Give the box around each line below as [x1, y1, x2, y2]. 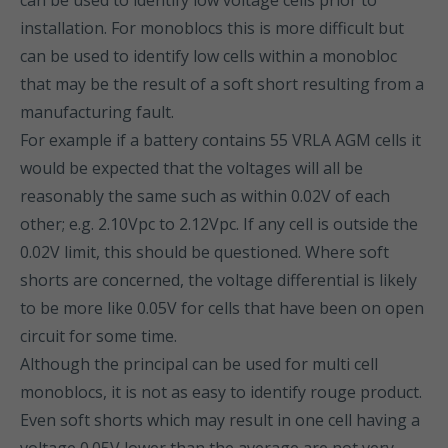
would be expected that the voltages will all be [20, 157, 363, 179]
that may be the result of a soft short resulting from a [20, 73, 424, 95]
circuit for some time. [20, 325, 177, 347]
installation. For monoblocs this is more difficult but [20, 17, 404, 39]
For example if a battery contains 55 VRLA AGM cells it [20, 129, 421, 151]
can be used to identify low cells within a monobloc [20, 45, 397, 67]
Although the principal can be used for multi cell [20, 353, 378, 375]
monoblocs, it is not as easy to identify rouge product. [20, 381, 422, 403]
